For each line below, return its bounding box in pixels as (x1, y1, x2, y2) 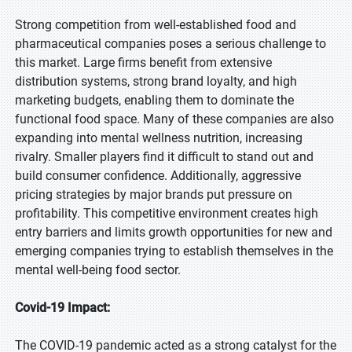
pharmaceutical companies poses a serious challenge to (15, 36, 326, 51)
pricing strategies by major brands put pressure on (15, 187, 292, 202)
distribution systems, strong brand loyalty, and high (15, 74, 297, 89)
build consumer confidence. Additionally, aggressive (15, 168, 301, 183)
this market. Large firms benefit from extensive (15, 55, 272, 70)
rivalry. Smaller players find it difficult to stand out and (15, 149, 313, 164)
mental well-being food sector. (15, 262, 181, 277)
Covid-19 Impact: (15, 300, 110, 315)
